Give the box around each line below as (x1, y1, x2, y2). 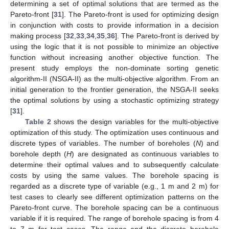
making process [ (10, 31, 66, 40)
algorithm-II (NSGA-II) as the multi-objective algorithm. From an (10, 74, 219, 83)
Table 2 (25, 117, 51, 126)
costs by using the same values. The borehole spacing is (10, 171, 219, 179)
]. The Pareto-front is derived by (114, 31, 219, 40)
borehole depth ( (10, 149, 66, 158)
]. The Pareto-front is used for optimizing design (61, 10, 219, 18)
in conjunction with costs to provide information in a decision (10, 20, 219, 29)
